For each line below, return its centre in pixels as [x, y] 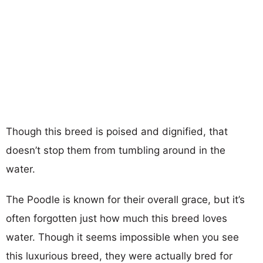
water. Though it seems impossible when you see [122, 237]
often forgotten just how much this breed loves [117, 218]
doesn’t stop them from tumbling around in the [116, 150]
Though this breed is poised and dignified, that [117, 131]
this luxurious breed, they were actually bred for [119, 256]
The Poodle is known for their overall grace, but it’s [125, 199]
